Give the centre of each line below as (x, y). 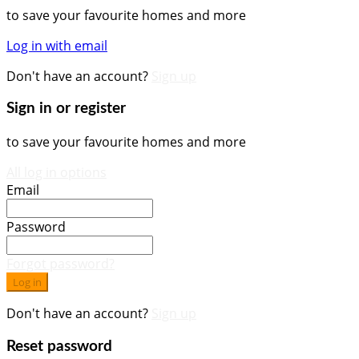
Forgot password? (61, 264)
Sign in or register (66, 109)
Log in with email (57, 45)
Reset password (59, 346)
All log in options (56, 173)
